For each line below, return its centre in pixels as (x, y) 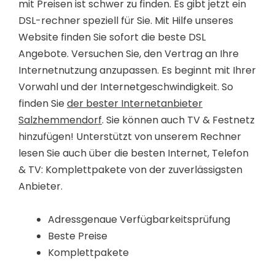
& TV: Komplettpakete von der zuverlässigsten (130, 170)
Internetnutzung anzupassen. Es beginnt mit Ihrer (137, 70)
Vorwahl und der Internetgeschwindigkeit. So (126, 87)
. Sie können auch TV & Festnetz (178, 120)
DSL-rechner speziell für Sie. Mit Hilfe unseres (126, 21)
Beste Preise (78, 236)
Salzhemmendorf (60, 120)
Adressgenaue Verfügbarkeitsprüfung (139, 220)
